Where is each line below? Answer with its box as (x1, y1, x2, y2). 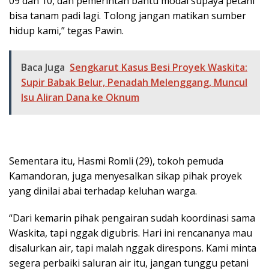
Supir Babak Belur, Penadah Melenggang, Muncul (21, 76, 247, 89)
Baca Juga (21, 61, 65, 74)
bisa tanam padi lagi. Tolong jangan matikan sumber (9, 9, 246, 23)
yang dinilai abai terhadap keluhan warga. (9, 184, 197, 198)
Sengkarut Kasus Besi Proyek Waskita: (70, 61, 247, 74)
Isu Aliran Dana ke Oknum (21, 91, 139, 104)
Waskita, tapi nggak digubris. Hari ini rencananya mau (9, 226, 252, 240)
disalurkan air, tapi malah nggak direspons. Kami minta (9, 241, 256, 255)
